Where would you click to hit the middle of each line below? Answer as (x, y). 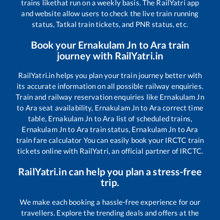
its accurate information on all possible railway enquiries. (110, 86)
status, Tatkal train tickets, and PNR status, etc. (110, 24)
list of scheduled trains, (153, 119)
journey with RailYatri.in (110, 56)
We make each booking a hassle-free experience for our (110, 202)
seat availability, (66, 108)
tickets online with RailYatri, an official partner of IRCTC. (110, 151)
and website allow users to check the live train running (110, 14)
